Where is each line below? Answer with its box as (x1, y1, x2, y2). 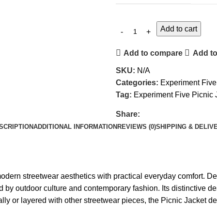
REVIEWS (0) (117, 123, 156, 130)
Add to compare (124, 48, 183, 57)
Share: (116, 110, 140, 118)
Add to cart (160, 25, 197, 33)
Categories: (116, 78, 158, 87)
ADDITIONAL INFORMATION (33, 123, 117, 130)
